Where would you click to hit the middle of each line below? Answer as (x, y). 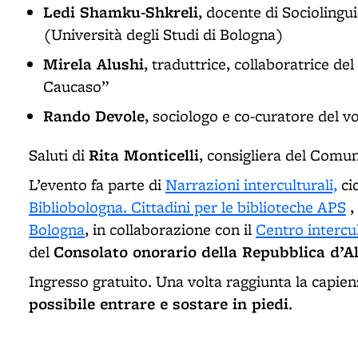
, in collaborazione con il (170, 229)
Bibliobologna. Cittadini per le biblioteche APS (187, 207)
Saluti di (59, 155)
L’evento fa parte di (97, 184)
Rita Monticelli (144, 154)
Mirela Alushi (93, 64)
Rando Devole (94, 116)
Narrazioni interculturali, (251, 184)
